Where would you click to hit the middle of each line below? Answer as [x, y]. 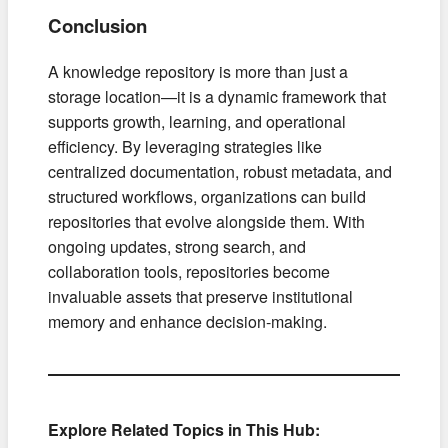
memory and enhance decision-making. [187, 321]
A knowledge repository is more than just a [198, 71]
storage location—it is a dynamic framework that [217, 96]
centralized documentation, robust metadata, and [220, 171]
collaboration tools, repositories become [189, 271]
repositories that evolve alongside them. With [206, 221]
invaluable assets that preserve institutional [200, 296]
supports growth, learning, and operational [197, 121]
